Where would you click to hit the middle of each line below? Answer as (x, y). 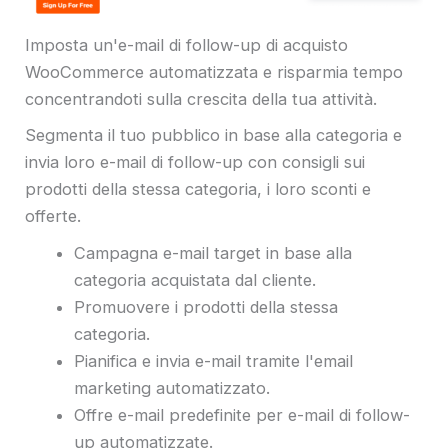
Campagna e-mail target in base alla (213, 252)
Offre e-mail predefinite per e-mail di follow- (242, 414)
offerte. (55, 216)
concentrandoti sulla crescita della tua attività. (201, 98)
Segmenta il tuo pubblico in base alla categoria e (213, 135)
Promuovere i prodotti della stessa (206, 306)
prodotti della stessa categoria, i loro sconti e (198, 189)
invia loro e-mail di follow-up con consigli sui (195, 162)
